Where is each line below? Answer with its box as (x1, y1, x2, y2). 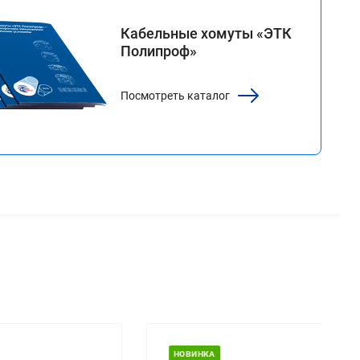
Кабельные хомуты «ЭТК (121, 24, 292, 42)
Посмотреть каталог (121, 88, 231, 102)
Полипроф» (121, 42, 198, 59)
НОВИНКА (112, 350, 154, 358)
